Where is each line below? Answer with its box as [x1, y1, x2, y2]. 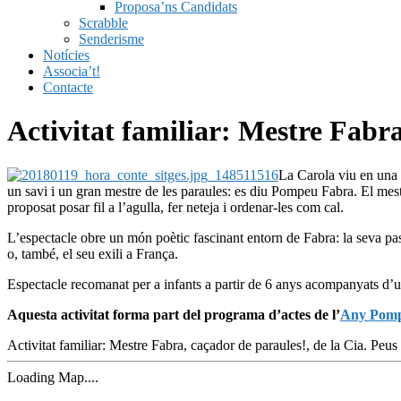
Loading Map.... [7, 369, 98, 385]
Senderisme [79, 31, 144, 47]
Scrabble [79, 15, 128, 30]
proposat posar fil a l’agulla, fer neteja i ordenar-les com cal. [7, 199, 344, 215]
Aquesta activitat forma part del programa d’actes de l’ [7, 306, 340, 322]
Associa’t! [43, 64, 100, 79]
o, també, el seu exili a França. [7, 245, 178, 261]
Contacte [43, 80, 93, 95]
